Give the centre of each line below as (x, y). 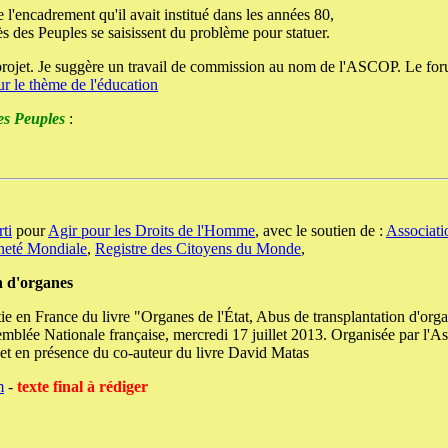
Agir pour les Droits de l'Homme (151, 230)
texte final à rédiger (82, 386)
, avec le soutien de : (320, 230)
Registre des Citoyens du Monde (198, 248)
